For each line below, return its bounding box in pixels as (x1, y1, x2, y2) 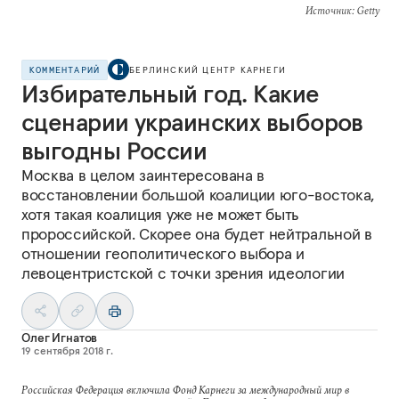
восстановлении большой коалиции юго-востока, (21, 184, 374, 205)
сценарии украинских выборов (21, 107, 363, 138)
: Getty (351, 4, 379, 17)
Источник (305, 4, 352, 17)
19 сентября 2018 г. (21, 344, 113, 357)
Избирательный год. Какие (21, 78, 320, 110)
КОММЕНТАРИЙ (29, 63, 101, 76)
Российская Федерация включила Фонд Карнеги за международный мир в (21, 383, 349, 396)
